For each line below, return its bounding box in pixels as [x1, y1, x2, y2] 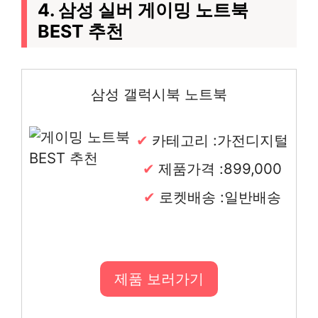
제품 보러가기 [114, 270, 204, 287]
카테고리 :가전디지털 [152, 131, 288, 149]
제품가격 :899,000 [158, 159, 282, 177]
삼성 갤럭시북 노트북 [91, 84, 227, 103]
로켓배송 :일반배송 [159, 187, 281, 206]
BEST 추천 [38, 20, 124, 42]
